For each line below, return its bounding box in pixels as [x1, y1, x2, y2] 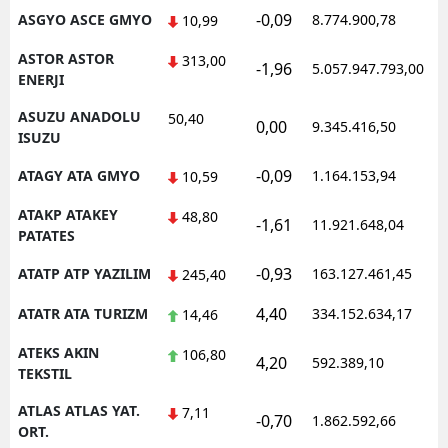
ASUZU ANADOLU [18, 106, 141, 126]
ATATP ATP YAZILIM [18, 263, 151, 283]
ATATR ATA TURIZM [18, 303, 148, 323]
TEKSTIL [18, 363, 72, 383]
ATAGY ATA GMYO [18, 165, 140, 185]
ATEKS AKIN [18, 342, 99, 362]
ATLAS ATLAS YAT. [18, 400, 140, 420]
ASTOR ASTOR [18, 48, 114, 68]
